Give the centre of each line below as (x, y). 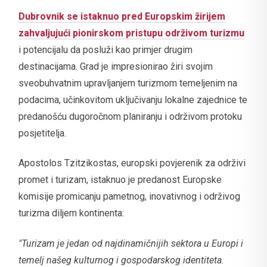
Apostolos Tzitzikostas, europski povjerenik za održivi (132, 163)
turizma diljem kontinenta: (71, 213)
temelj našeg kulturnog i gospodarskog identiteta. (121, 260)
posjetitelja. (42, 133)
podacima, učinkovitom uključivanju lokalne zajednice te (133, 100)
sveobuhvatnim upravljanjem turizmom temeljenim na (128, 83)
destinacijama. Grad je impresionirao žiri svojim (116, 66)
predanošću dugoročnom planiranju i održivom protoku (130, 116)
